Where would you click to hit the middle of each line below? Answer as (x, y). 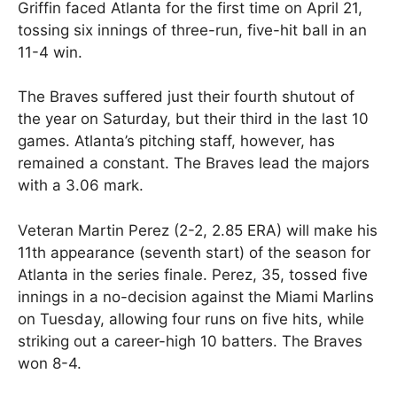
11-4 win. (50, 52)
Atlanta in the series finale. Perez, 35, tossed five (193, 274)
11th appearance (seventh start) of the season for (194, 252)
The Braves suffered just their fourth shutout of (186, 97)
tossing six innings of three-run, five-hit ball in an (192, 30)
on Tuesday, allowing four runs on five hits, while (191, 319)
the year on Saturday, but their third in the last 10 (193, 119)
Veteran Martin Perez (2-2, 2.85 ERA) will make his (198, 230)
